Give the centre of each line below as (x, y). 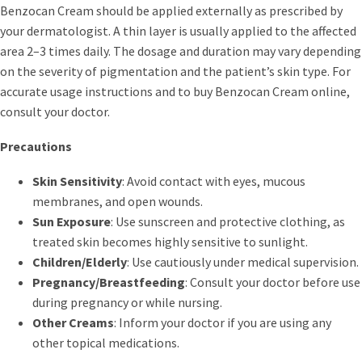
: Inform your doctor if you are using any (223, 322)
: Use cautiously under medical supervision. (243, 261)
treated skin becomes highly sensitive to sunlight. (170, 241)
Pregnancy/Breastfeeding (109, 282)
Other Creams (73, 322)
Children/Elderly (80, 261)
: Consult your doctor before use (273, 282)
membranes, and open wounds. (118, 201)
